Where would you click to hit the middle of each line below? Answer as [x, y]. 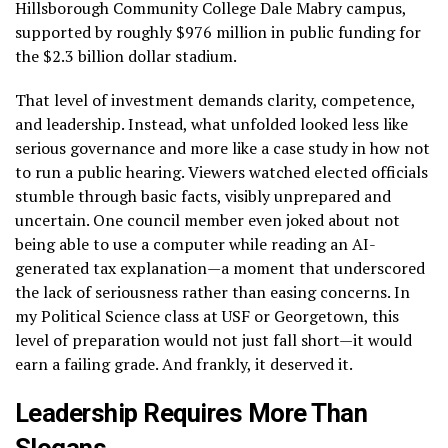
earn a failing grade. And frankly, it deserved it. [184, 363]
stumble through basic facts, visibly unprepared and [203, 195]
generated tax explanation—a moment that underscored [220, 267]
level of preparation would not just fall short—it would [213, 339]
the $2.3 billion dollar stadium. [126, 55]
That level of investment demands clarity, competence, [215, 99]
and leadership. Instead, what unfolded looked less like [211, 123]
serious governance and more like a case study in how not [222, 147]
